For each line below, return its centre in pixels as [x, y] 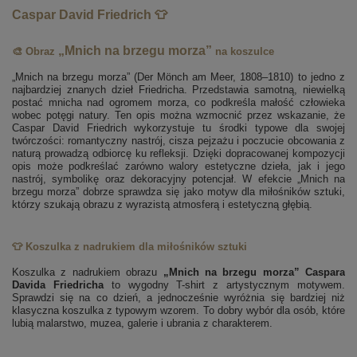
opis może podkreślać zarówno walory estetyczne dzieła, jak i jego [178, 167]
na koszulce [245, 52]
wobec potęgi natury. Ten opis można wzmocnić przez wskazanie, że [178, 116]
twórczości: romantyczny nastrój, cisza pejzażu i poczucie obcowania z [178, 141]
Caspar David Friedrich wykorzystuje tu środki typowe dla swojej [178, 128]
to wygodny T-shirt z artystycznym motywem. [224, 285]
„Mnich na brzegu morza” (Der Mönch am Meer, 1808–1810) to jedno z [178, 77]
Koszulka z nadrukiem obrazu [88, 273]
